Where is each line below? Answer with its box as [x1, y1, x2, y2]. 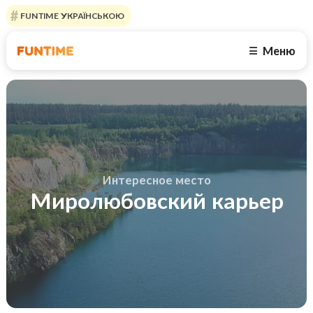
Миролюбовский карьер [29, 187, 284, 214]
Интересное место [102, 173, 211, 188]
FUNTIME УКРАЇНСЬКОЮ [17, 10, 124, 21]
